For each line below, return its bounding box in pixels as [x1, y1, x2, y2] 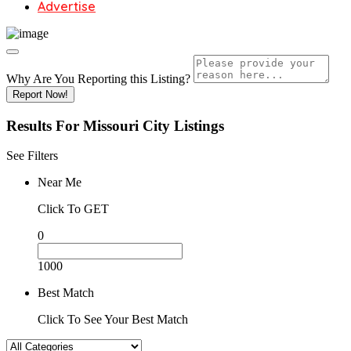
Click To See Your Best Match [38, 313, 188, 327]
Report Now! [13, 89, 68, 100]
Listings [174, 117, 224, 134]
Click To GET [38, 202, 109, 216]
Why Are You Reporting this [6, 72, 150, 85]
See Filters [6, 149, 58, 163]
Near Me [38, 175, 81, 190]
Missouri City [83, 117, 170, 134]
